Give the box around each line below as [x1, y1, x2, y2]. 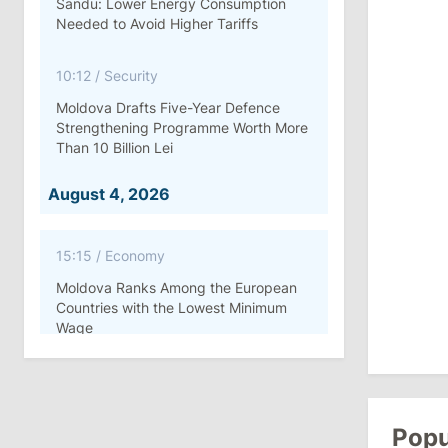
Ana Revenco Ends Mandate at [56, 403, 257, 420]
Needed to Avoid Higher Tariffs [56, 15, 258, 32]
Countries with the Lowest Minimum [56, 299, 287, 316]
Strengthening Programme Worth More [56, 119, 308, 136]
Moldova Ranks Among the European [56, 279, 297, 296]
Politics [104, 371, 150, 388]
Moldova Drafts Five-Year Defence [56, 99, 280, 116]
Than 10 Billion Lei [56, 139, 173, 156]
